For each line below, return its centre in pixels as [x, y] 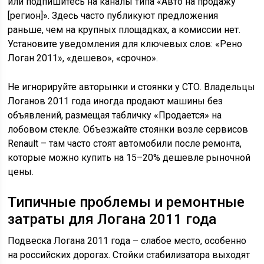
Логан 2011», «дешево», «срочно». [83, 58]
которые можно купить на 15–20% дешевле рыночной [129, 158]
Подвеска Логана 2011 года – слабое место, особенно [127, 241]
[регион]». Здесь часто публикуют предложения [113, 16]
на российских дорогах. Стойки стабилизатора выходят [129, 255]
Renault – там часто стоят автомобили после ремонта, [125, 143]
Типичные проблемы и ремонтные [126, 202]
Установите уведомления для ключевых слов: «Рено [125, 44]
